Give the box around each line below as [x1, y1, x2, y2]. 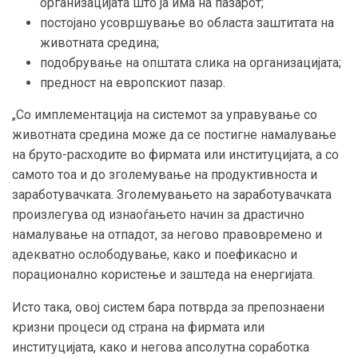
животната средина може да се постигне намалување [12, 126, 336, 142]
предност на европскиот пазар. [40, 74, 225, 90]
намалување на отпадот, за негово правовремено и [12, 226, 322, 242]
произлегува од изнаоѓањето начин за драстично [12, 206, 304, 222]
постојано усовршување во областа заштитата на [40, 14, 334, 30]
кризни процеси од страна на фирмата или [12, 319, 265, 335]
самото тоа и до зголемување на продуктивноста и [12, 166, 317, 182]
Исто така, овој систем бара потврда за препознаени [12, 299, 324, 315]
